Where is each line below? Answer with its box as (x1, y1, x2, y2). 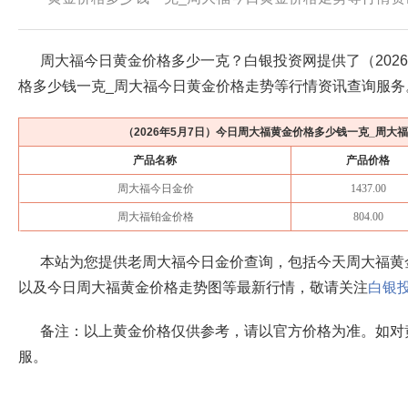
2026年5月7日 (134, 126, 206, 138)
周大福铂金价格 (117, 210, 194, 223)
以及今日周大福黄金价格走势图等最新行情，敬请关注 (18, 280, 368, 295)
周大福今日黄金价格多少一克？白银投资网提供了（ (40, 53, 375, 68)
